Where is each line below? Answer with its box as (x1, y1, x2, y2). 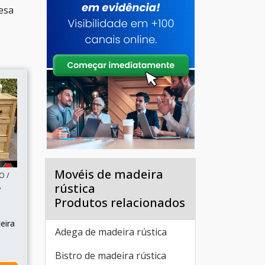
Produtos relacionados (54, 195, 185, 211)
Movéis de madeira (54, 166, 163, 182)
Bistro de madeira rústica (55, 249, 166, 262)
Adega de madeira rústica (55, 225, 167, 238)
